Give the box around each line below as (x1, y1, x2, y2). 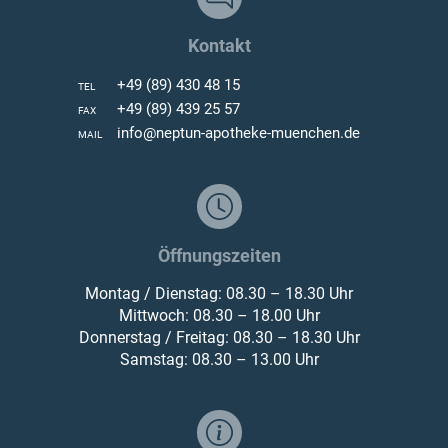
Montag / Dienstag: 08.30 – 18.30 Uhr (85, 283, 353, 303)
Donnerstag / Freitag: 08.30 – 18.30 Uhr (78, 327, 360, 347)
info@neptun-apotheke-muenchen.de (117, 123, 360, 142)
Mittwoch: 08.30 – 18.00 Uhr (118, 305, 320, 325)
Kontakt (187, 34, 251, 56)
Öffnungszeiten (157, 244, 281, 266)
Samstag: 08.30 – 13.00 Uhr (119, 349, 319, 369)
